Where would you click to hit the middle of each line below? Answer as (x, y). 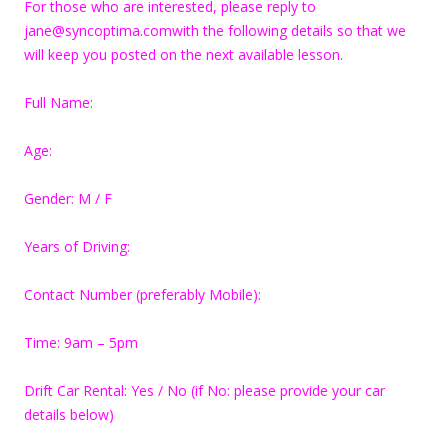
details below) (69, 414)
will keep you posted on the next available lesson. (183, 54)
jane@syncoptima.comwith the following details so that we (215, 30)
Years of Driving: (77, 246)
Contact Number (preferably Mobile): (142, 294)
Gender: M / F (68, 198)
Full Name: (58, 102)
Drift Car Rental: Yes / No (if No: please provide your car (204, 390)
